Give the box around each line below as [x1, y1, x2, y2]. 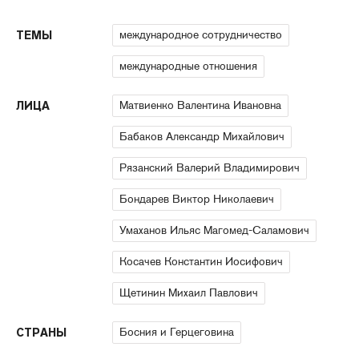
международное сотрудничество [119, 27, 282, 42]
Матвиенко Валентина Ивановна [119, 98, 281, 113]
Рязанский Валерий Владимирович [119, 160, 300, 175]
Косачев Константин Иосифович [119, 254, 283, 269]
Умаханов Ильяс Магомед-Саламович [119, 223, 309, 238]
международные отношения [119, 58, 257, 74]
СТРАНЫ [16, 325, 67, 341]
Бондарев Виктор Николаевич [119, 192, 274, 207]
